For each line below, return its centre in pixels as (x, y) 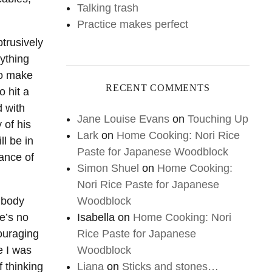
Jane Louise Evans (124, 119)
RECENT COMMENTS (158, 88)
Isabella (96, 217)
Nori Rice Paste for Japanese (148, 185)
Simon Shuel (108, 168)
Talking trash (108, 8)
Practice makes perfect (133, 25)
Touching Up (218, 119)
